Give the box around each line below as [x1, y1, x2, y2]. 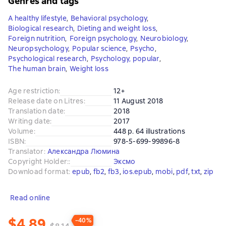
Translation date [8, 106, 64, 116]
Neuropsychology [8, 44, 68, 53]
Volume [8, 127, 34, 136]
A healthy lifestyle [8, 14, 67, 23]
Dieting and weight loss [77, 24, 156, 33]
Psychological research [8, 54, 87, 63]
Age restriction [8, 86, 59, 95]
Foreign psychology [69, 34, 136, 43]
